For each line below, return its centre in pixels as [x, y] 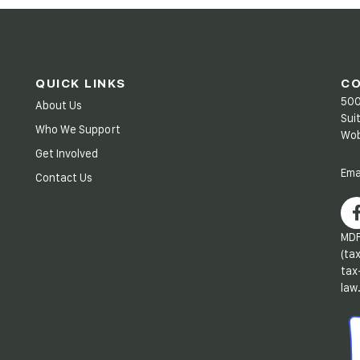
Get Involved [67, 154]
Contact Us [64, 178]
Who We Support [78, 130]
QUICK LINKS [81, 83]
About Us [59, 106]
